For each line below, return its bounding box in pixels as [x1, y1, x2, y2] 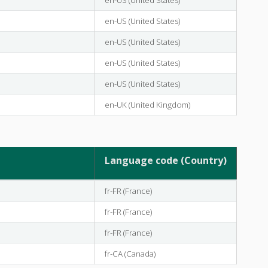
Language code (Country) [104, 153, 227, 167]
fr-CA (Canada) [104, 248, 156, 259]
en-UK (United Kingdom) [104, 99, 190, 110]
